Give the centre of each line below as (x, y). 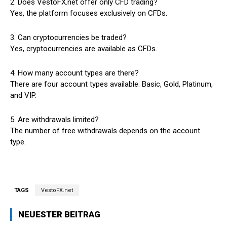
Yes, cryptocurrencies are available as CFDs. (84, 49)
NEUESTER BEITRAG (59, 215)
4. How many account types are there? (74, 73)
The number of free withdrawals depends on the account (105, 131)
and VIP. (23, 96)
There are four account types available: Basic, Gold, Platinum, (111, 84)
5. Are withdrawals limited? (54, 120)
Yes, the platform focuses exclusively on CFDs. (89, 13)
